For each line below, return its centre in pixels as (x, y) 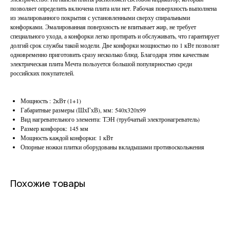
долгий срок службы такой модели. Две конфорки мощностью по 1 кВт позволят (115, 45)
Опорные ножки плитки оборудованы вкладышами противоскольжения (112, 147)
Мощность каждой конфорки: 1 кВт (67, 138)
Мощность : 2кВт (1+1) (51, 101)
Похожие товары (48, 184)
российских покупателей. (42, 73)
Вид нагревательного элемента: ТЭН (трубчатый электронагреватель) (110, 119)
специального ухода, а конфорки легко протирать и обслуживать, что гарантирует (115, 36)
